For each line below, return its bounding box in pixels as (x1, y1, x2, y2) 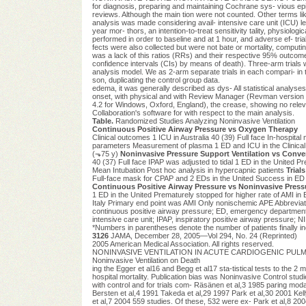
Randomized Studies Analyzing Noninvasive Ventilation (115, 116, 295, 125)
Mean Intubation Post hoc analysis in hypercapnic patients (92, 165, 286, 174)
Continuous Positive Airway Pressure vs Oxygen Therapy (92, 124, 298, 133)
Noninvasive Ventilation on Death (92, 255, 200, 264)
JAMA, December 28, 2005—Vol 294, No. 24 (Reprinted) (110, 231, 297, 240)
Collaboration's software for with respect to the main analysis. (92, 108, 294, 117)
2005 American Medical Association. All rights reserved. (92, 239, 274, 248)
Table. (92, 116, 115, 125)
